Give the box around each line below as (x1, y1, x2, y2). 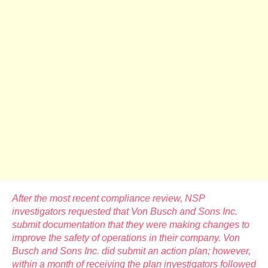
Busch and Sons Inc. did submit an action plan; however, (12, 245, 251, 256)
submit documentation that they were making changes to (12, 219, 249, 230)
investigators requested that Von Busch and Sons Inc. (12, 206, 237, 217)
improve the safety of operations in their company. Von (12, 232, 240, 243)
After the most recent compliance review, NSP (12, 193, 205, 203)
